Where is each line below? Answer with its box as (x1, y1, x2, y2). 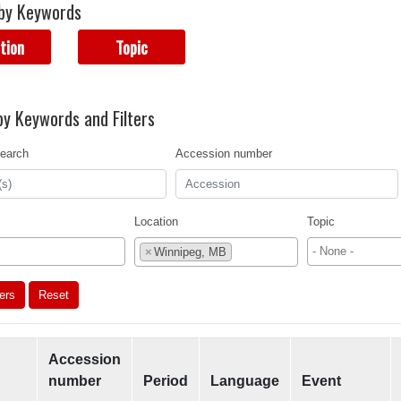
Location (134, 215, 178, 229)
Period (143, 373, 188, 389)
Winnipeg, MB (154, 245, 226, 260)
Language (210, 373, 279, 389)
